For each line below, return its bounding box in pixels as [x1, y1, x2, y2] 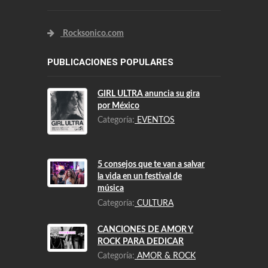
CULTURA [135, 203, 174, 212]
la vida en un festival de [98, 176, 182, 185]
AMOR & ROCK [135, 256, 196, 265]
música [98, 188, 124, 197]
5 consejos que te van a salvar [98, 165, 205, 173]
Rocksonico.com [63, 33, 124, 42]
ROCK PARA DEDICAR [98, 242, 184, 251]
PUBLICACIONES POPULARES [47, 61, 173, 72]
